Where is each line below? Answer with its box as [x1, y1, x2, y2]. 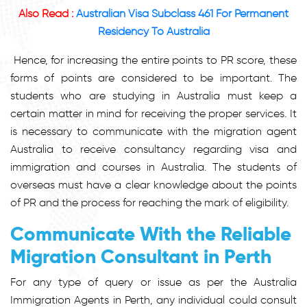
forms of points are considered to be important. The [10, 71, 297, 84]
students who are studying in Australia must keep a [10, 88, 297, 102]
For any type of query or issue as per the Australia [10, 275, 297, 288]
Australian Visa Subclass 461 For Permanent [76, 6, 288, 20]
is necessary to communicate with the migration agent [10, 124, 297, 138]
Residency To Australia [97, 24, 210, 38]
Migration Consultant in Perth [10, 244, 271, 269]
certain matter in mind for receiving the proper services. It [10, 106, 297, 120]
